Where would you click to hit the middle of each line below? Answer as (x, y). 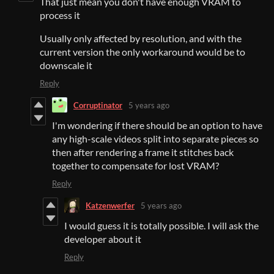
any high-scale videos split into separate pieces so (155, 139)
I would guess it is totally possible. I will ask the (161, 226)
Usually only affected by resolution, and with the (141, 39)
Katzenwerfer (110, 205)
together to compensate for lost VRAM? (135, 166)
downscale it (66, 65)
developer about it (103, 239)
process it (60, 15)
